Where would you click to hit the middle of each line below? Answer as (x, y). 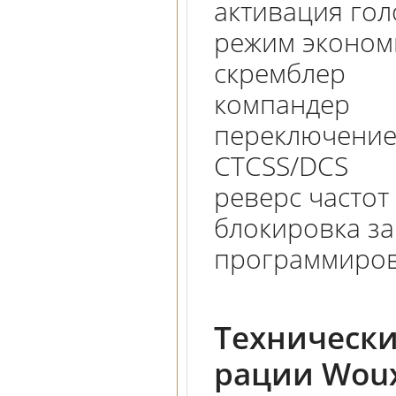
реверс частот (301, 196)
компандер (282, 103)
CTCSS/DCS (281, 165)
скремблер (280, 72)
